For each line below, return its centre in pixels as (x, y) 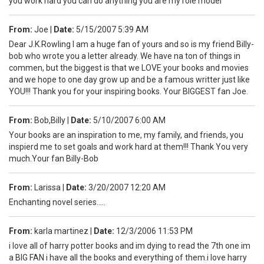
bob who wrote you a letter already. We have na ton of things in (125, 56)
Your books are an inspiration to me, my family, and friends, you (126, 135)
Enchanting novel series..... (57, 202)
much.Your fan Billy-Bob (54, 158)
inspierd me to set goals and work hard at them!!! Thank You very (128, 146)
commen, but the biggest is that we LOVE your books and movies (129, 67)
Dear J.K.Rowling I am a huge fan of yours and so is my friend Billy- (131, 44)
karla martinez (61, 231)
